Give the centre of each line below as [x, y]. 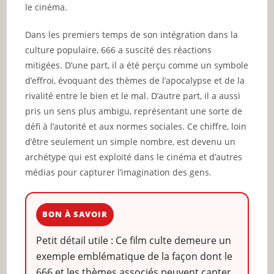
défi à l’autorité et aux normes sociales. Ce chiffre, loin [136, 126]
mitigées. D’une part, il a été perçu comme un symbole [137, 65]
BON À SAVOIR [75, 214]
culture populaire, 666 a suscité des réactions [119, 50]
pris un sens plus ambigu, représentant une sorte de [134, 111]
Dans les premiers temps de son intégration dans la [132, 34]
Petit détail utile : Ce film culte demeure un [134, 240]
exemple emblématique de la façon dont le [135, 256]
